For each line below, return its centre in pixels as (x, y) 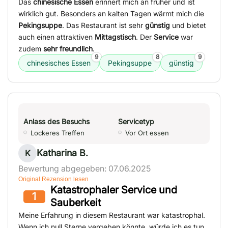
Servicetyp (136, 122)
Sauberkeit (75, 203)
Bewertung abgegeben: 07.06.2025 (84, 169)
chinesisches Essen (59, 63)
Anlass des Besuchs (56, 122)
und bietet (188, 25)
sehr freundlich (68, 49)
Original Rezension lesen (53, 179)
